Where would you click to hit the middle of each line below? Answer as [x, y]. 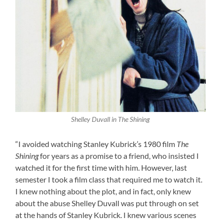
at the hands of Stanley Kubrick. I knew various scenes [106, 215]
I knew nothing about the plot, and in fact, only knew [103, 191]
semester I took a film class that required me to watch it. [109, 179]
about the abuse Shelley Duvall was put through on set [107, 203]
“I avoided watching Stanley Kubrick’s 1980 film [96, 144]
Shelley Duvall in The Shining [110, 119]
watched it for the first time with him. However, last [101, 167]
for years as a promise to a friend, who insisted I [119, 155]
